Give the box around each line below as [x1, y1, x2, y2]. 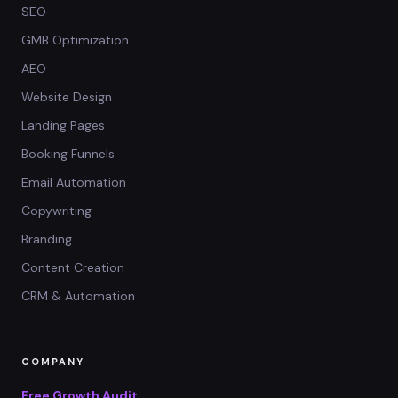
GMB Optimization [21, 32, 129, 49]
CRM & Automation [21, 288, 135, 305]
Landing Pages [21, 117, 105, 134]
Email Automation [21, 174, 126, 191]
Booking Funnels [21, 146, 115, 163]
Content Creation [21, 259, 124, 276]
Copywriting [21, 203, 92, 219]
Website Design [21, 89, 112, 106]
